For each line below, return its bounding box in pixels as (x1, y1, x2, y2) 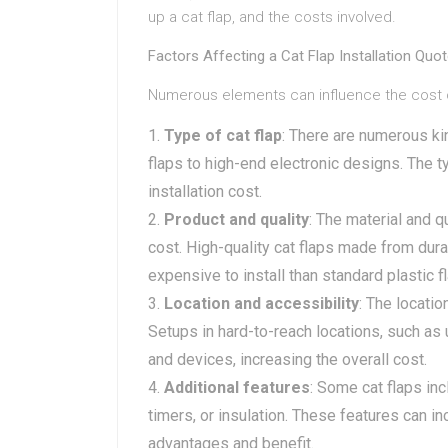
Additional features (164, 378, 310, 397)
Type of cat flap (164, 126, 282, 145)
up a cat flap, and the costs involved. (148, 8, 396, 26)
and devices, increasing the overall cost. (148, 350, 427, 369)
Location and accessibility (164, 294, 359, 313)
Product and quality (164, 210, 309, 229)
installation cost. (148, 182, 262, 201)
